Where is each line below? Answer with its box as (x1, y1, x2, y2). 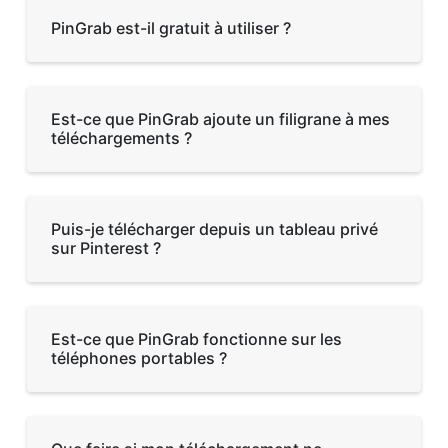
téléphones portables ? (51, 347, 227, 368)
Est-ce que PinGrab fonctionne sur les (51, 328, 342, 349)
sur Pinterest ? (51, 237, 161, 258)
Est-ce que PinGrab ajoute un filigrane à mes (51, 108, 390, 129)
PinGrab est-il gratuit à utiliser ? (51, 17, 291, 38)
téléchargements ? (51, 127, 192, 148)
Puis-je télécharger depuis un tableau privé (51, 218, 378, 239)
